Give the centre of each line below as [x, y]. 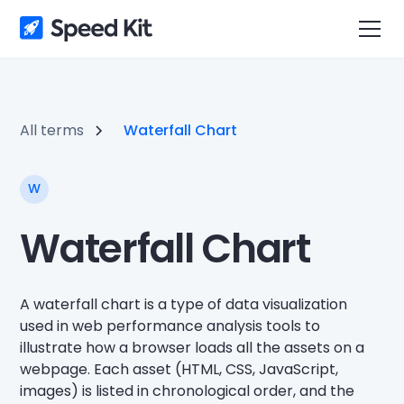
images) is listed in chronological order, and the [188, 390]
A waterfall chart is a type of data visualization [184, 304]
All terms [52, 130]
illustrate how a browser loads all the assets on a [193, 347]
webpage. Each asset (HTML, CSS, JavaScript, [179, 369]
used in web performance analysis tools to [170, 326]
